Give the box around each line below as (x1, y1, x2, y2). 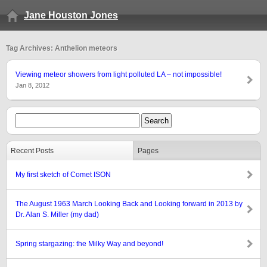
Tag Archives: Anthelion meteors (6, 44, 117, 52)
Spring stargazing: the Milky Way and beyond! (15, 240, 163, 248)
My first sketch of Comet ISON (15, 170, 111, 179)
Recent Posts (11, 147, 54, 155)
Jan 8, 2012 (15, 82, 49, 89)
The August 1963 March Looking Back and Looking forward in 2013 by (15, 200, 243, 208)
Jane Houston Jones (24, 10, 118, 20)
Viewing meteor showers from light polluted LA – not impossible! (15, 70, 222, 79)
